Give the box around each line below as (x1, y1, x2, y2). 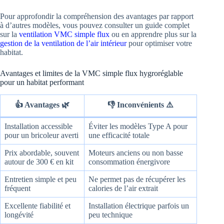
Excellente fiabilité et (4, 201, 70, 210)
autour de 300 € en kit (4, 157, 73, 166)
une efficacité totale (88, 131, 149, 140)
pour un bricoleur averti (4, 131, 78, 140)
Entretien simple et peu (4, 175, 76, 184)
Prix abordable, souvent (4, 148, 79, 157)
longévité (4, 210, 33, 219)
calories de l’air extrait (88, 184, 158, 193)
